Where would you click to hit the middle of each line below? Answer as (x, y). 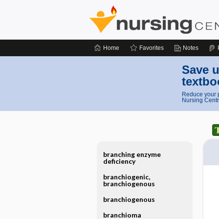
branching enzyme (132, 154)
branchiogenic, (126, 177)
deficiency (119, 161)
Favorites (152, 48)
